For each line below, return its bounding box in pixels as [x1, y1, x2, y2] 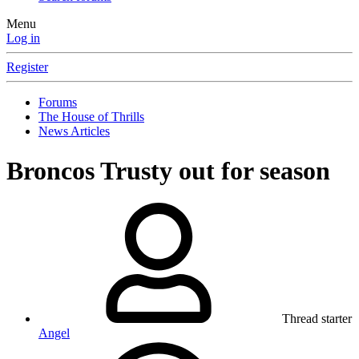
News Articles [38, 124, 110, 139]
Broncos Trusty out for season [6, 155, 330, 185]
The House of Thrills [38, 110, 144, 124]
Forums [38, 95, 77, 110]
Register [6, 60, 48, 75]
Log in [6, 31, 40, 46]
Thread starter [282, 312, 352, 326]
